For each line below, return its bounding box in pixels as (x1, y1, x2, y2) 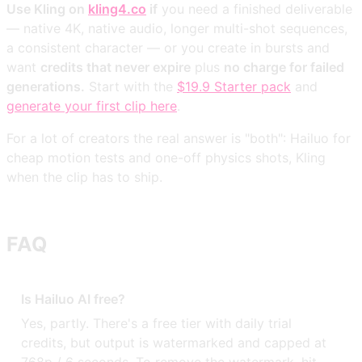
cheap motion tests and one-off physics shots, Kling (6, 149, 326, 166)
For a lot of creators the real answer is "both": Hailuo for (6, 130, 351, 147)
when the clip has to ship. (6, 169, 162, 186)
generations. (6, 78, 85, 95)
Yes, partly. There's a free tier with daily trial (21, 314, 293, 331)
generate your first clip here (6, 98, 177, 115)
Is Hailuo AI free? (21, 291, 126, 308)
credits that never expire (40, 59, 191, 76)
